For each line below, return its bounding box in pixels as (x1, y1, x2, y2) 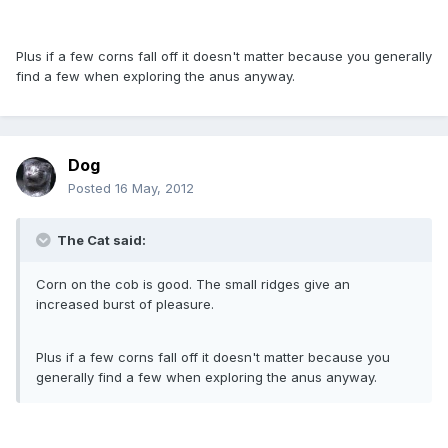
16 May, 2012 (115, 180, 194, 197)
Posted (68, 180, 115, 197)
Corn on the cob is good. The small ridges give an (36, 276, 350, 293)
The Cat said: (54, 232, 146, 249)
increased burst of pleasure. (36, 296, 214, 313)
